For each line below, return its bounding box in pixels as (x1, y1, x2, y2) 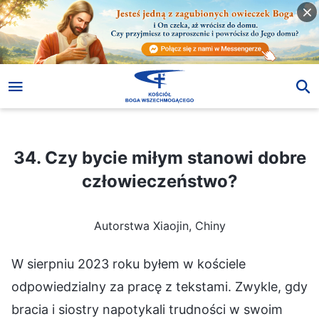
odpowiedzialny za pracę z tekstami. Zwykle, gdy (11, 278, 308, 294)
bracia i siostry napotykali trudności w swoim (11, 301, 283, 317)
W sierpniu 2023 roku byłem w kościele (11, 256, 246, 271)
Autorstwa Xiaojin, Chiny (93, 218, 226, 233)
